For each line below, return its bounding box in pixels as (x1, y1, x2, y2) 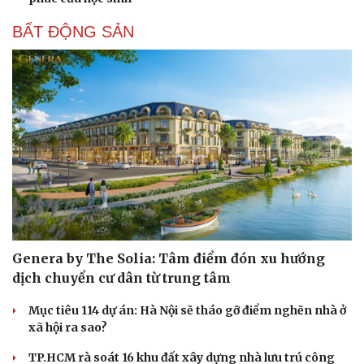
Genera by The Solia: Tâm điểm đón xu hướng (12, 250, 325, 267)
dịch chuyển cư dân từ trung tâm (12, 270, 231, 287)
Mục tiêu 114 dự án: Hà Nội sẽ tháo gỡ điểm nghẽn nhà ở (28, 303, 346, 318)
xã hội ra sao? (28, 320, 107, 336)
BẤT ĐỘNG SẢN (12, 22, 134, 41)
